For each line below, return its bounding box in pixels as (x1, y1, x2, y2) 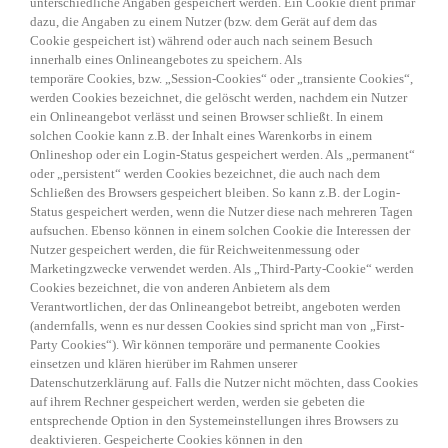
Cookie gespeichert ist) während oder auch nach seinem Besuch (30, 33, 373, 49)
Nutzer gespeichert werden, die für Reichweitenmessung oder (30, 242, 359, 258)
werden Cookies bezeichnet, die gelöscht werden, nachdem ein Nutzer (30, 90, 407, 106)
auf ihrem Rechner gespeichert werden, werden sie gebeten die (30, 394, 365, 410)
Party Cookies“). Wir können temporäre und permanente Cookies (30, 337, 380, 353)
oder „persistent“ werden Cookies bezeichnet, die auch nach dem (30, 166, 380, 182)
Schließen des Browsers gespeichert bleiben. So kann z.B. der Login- (30, 185, 400, 201)
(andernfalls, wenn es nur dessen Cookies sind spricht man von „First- (30, 318, 404, 334)
